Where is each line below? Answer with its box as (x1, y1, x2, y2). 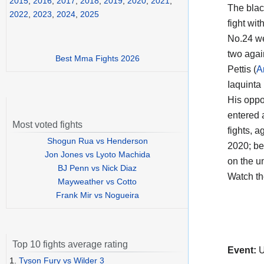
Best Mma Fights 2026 (55, 54, 140, 64)
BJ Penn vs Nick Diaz (58, 163, 137, 173)
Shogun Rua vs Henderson (47, 136, 148, 146)
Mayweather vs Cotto (58, 177, 137, 187)
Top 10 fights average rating (12, 239, 128, 250)
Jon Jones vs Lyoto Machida (44, 150, 150, 160)
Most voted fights (12, 120, 82, 130)
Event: (227, 245, 256, 256)
